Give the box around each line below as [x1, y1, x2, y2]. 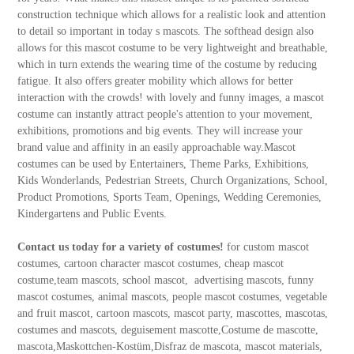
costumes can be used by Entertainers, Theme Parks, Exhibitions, [17, 158, 309, 171]
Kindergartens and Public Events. [17, 208, 167, 220]
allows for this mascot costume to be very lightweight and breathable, [17, 42, 328, 55]
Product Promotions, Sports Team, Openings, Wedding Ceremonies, [17, 191, 322, 204]
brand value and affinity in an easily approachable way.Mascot [17, 141, 296, 154]
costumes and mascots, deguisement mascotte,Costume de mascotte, [17, 324, 318, 337]
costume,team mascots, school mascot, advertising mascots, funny [17, 274, 314, 287]
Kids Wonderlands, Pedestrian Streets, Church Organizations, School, [17, 175, 328, 187]
